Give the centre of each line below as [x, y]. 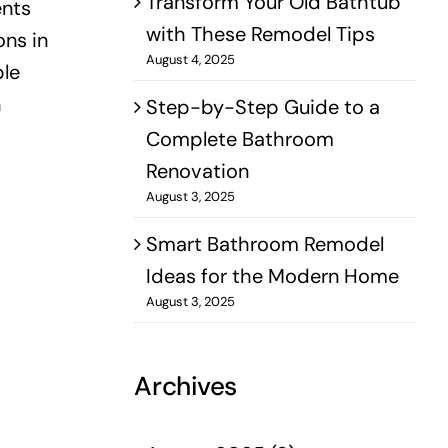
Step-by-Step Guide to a [263, 106]
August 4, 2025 [191, 59]
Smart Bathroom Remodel [265, 243]
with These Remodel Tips [261, 33]
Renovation [198, 170]
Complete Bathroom [240, 138]
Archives [186, 385]
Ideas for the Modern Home [273, 275]
